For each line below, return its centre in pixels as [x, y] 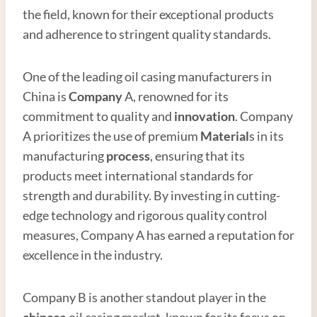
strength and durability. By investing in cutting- [151, 195]
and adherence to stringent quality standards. [147, 34]
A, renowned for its [175, 96]
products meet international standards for [138, 175]
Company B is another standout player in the [144, 297]
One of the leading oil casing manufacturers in [147, 76]
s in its [266, 136]
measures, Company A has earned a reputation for [158, 235]
